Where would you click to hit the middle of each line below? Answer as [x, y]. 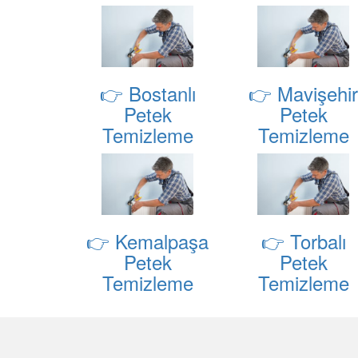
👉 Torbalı [303, 241]
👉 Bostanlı [147, 93]
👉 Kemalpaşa [147, 241]
